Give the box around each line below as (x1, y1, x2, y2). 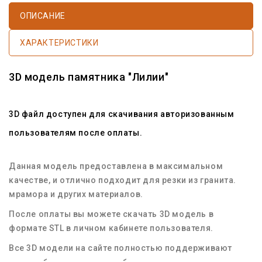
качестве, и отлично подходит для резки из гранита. (9, 175, 237, 185)
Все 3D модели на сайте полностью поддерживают (9, 243, 232, 253)
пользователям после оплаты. (9, 127, 143, 137)
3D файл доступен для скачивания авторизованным (9, 109, 235, 119)
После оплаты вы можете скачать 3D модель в (9, 209, 214, 219)
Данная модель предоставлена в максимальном (9, 161, 223, 171)
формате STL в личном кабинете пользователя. (9, 223, 213, 233)
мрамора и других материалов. (9, 189, 143, 199)
